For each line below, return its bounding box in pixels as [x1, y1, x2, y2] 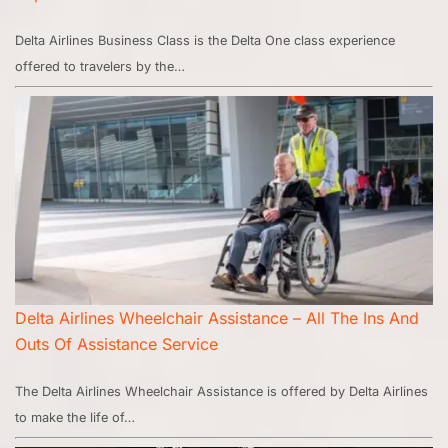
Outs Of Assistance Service [15, 334, 223, 355]
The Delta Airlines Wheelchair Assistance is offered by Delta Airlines [15, 384, 428, 400]
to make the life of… [15, 410, 135, 426]
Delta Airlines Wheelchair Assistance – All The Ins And [15, 308, 419, 329]
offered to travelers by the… [15, 59, 185, 75]
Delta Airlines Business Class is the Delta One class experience [15, 33, 395, 49]
